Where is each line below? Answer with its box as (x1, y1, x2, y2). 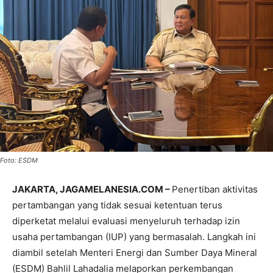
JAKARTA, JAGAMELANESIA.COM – (12, 183, 172, 195)
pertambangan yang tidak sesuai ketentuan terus (12, 199, 222, 211)
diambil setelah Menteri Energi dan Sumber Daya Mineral (12, 247, 257, 258)
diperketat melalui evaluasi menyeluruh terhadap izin (12, 215, 240, 227)
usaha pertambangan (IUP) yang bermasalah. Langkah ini (12, 231, 256, 243)
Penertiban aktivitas (172, 183, 258, 195)
